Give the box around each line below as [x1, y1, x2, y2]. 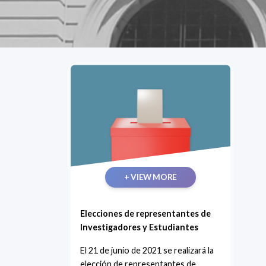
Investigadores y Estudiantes [80, 221, 198, 232]
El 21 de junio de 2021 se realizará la [80, 245, 214, 255]
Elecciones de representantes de [80, 208, 211, 218]
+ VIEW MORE [124, 172, 177, 182]
